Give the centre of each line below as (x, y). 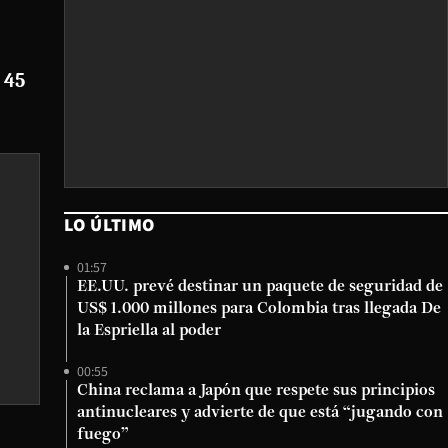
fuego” (103, 435)
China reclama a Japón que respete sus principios (256, 391)
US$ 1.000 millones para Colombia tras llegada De (259, 309)
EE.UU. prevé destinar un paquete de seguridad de (260, 287)
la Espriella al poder (149, 331)
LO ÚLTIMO (109, 224)
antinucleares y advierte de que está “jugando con (260, 413)
